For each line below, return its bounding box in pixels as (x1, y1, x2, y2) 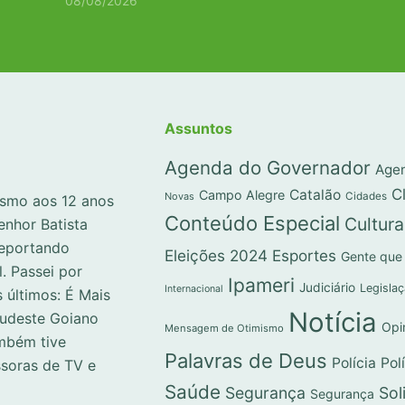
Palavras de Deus (164, 348, 327, 372)
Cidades (344, 189, 387, 202)
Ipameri (227, 273, 295, 297)
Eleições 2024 (164, 245, 268, 265)
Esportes (271, 245, 336, 265)
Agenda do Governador (164, 155, 371, 179)
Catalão (288, 185, 341, 203)
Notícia (287, 306, 377, 338)
